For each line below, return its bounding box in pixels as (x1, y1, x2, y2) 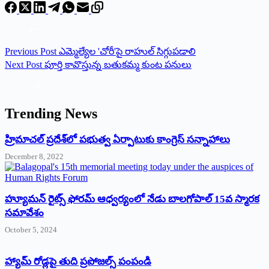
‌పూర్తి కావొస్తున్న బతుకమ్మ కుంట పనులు (44, 59, 192, 70)
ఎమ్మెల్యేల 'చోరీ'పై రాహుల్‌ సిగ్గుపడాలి (59, 46, 196, 56)
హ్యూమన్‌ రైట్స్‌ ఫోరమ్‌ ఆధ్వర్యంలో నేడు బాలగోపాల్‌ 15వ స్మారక (5, 193, 259, 205)
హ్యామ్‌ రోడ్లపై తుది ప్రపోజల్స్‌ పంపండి (5, 255, 151, 267)
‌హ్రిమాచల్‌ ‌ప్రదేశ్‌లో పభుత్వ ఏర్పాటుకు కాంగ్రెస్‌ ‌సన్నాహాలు (5, 133, 230, 145)
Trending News (5, 105, 97, 121)
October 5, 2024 (5, 225, 57, 234)
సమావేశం (5, 207, 44, 219)
